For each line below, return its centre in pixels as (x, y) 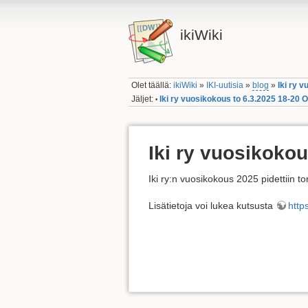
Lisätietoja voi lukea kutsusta (212, 205)
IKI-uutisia (225, 86)
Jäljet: (143, 99)
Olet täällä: (153, 86)
